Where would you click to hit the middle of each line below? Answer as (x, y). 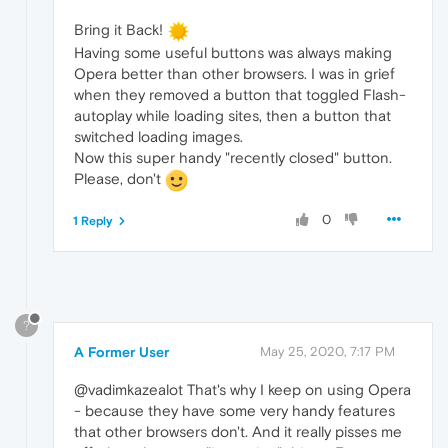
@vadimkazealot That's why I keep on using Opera (242, 389)
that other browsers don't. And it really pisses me (238, 431)
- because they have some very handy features (234, 410)
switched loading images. (158, 136)
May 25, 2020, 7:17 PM (327, 351)
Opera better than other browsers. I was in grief (234, 73)
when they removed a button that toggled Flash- (240, 94)
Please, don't (119, 178)
